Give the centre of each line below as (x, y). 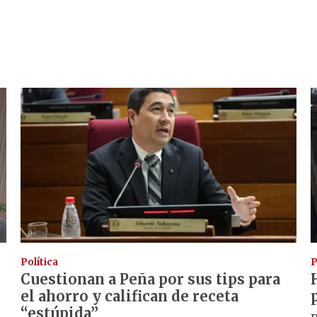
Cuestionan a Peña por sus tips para (151, 279)
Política (40, 263)
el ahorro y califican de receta (130, 296)
